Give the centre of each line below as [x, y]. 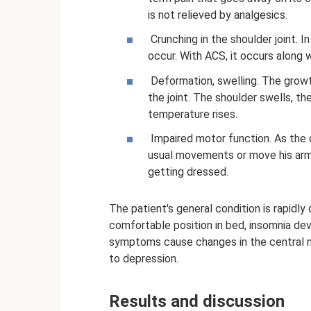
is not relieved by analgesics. [218, 15]
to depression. [144, 258]
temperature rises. [193, 114]
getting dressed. [188, 171]
